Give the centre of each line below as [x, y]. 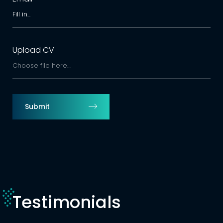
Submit [37, 106]
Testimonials [66, 202]
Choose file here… [41, 66]
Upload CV [33, 50]
